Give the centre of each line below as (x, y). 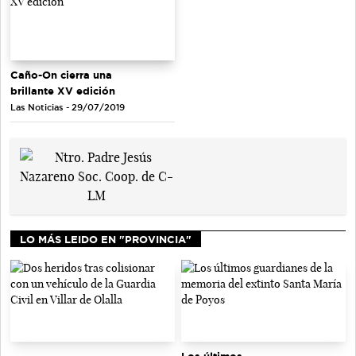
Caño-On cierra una (61, 74)
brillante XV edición (63, 90)
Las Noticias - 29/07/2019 (68, 107)
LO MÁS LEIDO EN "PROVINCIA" (106, 239)
